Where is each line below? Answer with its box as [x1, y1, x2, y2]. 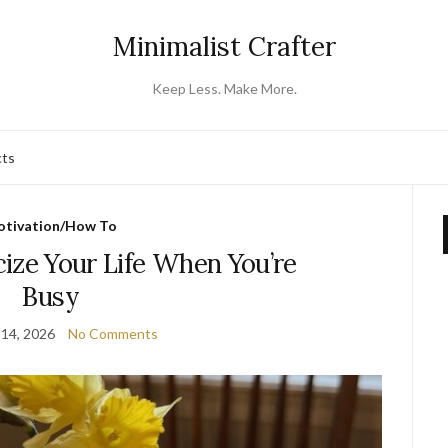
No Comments [68, 325, 159, 342]
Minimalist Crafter [112, 30, 336, 63]
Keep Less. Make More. [151, 80, 297, 97]
